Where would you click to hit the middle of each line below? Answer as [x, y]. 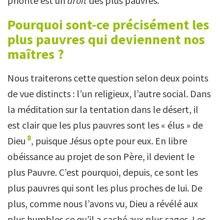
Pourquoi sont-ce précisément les [108, 24]
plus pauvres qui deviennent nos [106, 39]
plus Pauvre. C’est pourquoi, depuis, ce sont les [103, 172]
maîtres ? [36, 54]
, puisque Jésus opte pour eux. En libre [109, 140]
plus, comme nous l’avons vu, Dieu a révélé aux [103, 203]
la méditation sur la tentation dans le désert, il [103, 109]
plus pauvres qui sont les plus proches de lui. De [105, 188]
